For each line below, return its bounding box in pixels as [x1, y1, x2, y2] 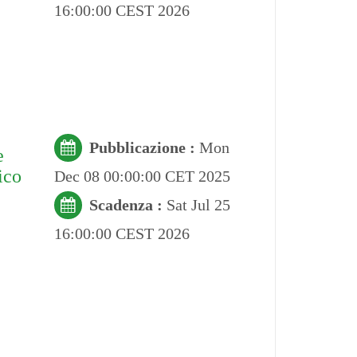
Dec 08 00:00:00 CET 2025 [53, 167, 230, 185]
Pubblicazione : [88, 138, 199, 156]
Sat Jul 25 [166, 195, 230, 214]
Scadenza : [88, 195, 167, 214]
